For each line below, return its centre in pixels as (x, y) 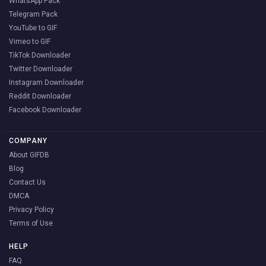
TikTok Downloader (40, 55)
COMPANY (28, 140)
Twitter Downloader (41, 69)
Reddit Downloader (40, 96)
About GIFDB (29, 155)
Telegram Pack (33, 14)
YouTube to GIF (33, 28)
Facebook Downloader (45, 110)
